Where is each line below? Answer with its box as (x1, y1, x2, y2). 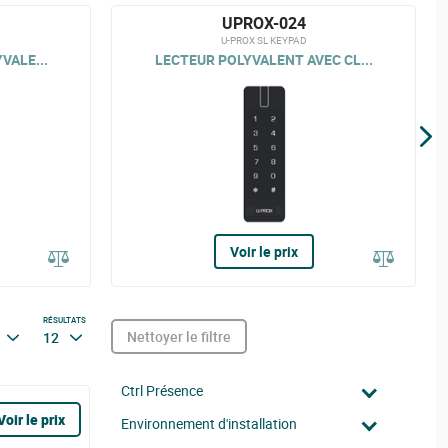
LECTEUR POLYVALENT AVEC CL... (154, 49, 373, 69)
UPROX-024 (221, 12, 306, 34)
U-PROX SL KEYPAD (220, 33, 307, 47)
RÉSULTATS (43, 314, 87, 325)
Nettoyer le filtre (127, 326, 231, 346)
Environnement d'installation (121, 414, 297, 433)
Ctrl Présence (121, 381, 203, 400)
